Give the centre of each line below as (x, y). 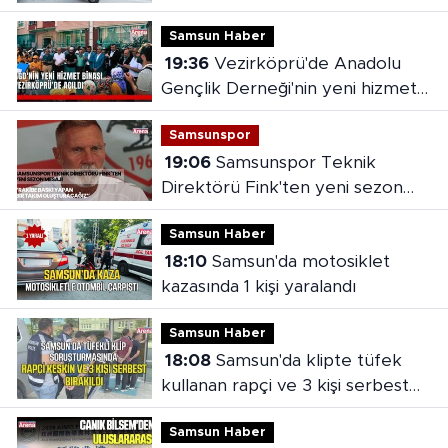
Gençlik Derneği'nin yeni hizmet (288, 89)
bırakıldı (192, 411)
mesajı (186, 213)
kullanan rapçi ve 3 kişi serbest (284, 386)
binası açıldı (206, 114)
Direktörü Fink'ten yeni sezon (281, 188)
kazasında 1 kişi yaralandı (258, 287)
